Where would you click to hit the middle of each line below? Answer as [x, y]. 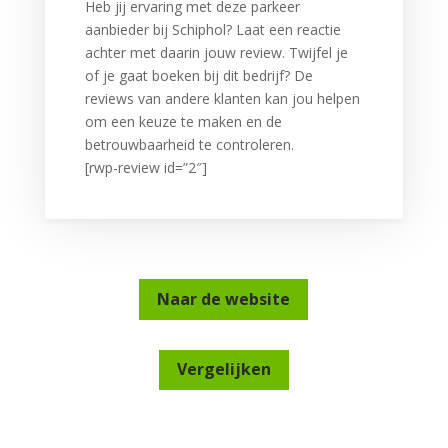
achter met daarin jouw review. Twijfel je [216, 52]
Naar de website [224, 298]
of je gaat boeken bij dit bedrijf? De [198, 75]
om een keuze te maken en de [183, 121]
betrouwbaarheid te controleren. [189, 144]
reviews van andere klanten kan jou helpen [222, 98]
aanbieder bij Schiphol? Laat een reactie [212, 29]
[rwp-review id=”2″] [145, 167]
